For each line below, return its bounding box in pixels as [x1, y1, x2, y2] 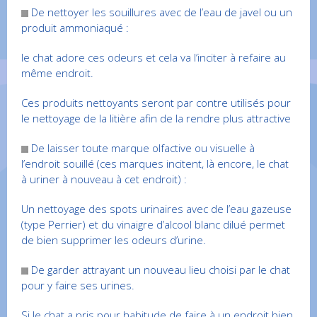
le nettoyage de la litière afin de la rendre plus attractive [21, 111, 291, 126]
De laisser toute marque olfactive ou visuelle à [28, 141, 255, 156]
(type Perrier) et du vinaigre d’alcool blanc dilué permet [21, 217, 285, 232]
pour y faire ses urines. [21, 278, 134, 293]
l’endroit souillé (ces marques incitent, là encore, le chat [21, 156, 289, 171]
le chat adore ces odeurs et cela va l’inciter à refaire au [21, 50, 286, 65]
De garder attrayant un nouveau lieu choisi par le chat [28, 263, 290, 277]
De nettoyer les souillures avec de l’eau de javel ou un [28, 5, 292, 20]
